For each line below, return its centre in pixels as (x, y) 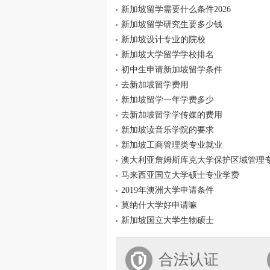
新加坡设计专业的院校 (163, 39)
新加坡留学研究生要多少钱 (172, 24)
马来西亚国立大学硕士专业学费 (180, 175)
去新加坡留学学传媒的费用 (172, 115)
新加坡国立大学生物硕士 (168, 220)
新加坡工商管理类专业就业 (172, 145)
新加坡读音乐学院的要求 (168, 130)
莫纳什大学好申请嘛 (159, 205)
